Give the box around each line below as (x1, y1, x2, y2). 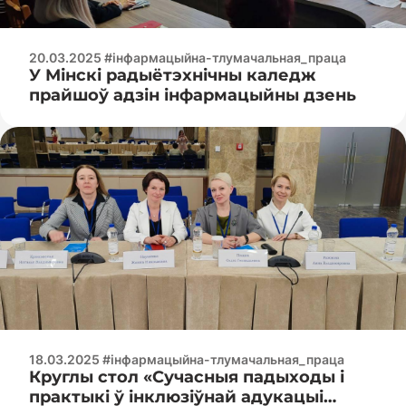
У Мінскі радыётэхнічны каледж (29, 64, 315, 85)
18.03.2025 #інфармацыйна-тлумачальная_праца (29, 351, 344, 367)
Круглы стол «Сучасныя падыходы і (29, 366, 344, 387)
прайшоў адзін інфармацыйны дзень (29, 84, 356, 105)
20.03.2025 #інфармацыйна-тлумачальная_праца (29, 49, 346, 65)
